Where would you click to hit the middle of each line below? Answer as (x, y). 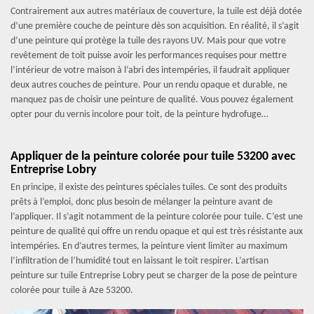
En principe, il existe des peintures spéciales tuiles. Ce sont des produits (149, 187)
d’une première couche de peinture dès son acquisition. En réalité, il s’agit (155, 26)
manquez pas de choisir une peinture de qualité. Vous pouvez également (152, 100)
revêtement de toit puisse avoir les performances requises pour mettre (149, 56)
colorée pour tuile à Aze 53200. (72, 291)
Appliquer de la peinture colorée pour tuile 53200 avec (153, 157)
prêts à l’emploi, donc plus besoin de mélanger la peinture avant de (142, 202)
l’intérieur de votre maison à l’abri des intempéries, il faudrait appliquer (150, 70)
